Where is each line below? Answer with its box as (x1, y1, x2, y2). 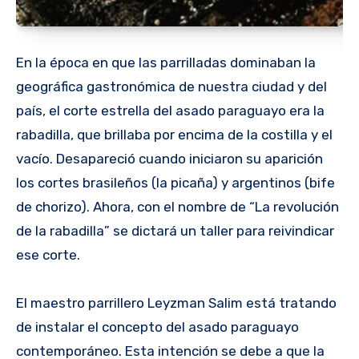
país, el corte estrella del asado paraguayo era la (16, 102, 325, 119)
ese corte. (16, 246, 80, 263)
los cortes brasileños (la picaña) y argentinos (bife (16, 174, 335, 191)
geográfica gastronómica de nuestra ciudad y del (16, 78, 327, 95)
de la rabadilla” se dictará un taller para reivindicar (16, 222, 334, 239)
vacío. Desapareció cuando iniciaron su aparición (16, 150, 323, 167)
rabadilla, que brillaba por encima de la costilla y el (16, 126, 333, 143)
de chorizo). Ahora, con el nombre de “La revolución (16, 198, 339, 215)
